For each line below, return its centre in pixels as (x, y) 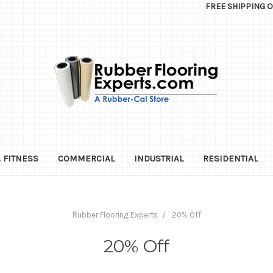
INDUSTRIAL (158, 158)
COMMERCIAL (86, 158)
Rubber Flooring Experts (115, 214)
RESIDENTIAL (230, 158)
